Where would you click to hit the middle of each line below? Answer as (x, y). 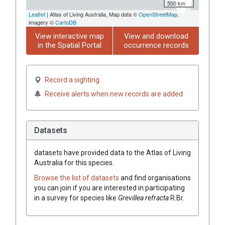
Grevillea (131, 198)
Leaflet (37, 14)
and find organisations (156, 178)
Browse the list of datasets (77, 178)
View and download (156, 36)
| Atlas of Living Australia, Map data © (92, 14)
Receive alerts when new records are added (114, 94)
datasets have (57, 152)
